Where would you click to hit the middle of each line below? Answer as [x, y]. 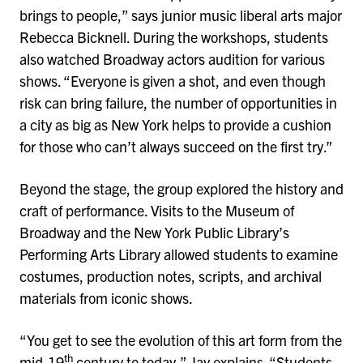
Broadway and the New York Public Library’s [154, 232]
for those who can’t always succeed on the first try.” [177, 147]
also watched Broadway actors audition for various [172, 59]
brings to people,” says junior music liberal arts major [181, 15]
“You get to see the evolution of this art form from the [181, 340]
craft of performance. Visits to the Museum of [157, 210]
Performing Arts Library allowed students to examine [179, 254]
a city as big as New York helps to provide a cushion [175, 125]
